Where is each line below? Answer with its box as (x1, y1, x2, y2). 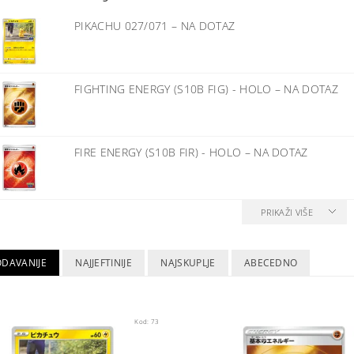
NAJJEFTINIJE (75, 255, 133, 269)
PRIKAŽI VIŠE (261, 205, 314, 218)
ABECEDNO (243, 255, 298, 269)
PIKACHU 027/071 (73, 17, 172, 33)
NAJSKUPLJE (160, 255, 216, 269)
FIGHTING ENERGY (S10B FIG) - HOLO (73, 81, 275, 96)
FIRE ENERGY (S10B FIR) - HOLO (73, 144, 245, 160)
